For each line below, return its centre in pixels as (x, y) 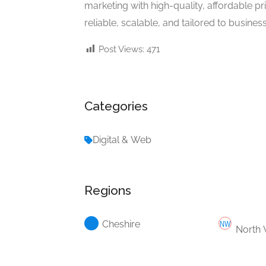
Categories (116, 106)
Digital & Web (122, 140)
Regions (108, 190)
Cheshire (121, 224)
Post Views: (121, 49)
